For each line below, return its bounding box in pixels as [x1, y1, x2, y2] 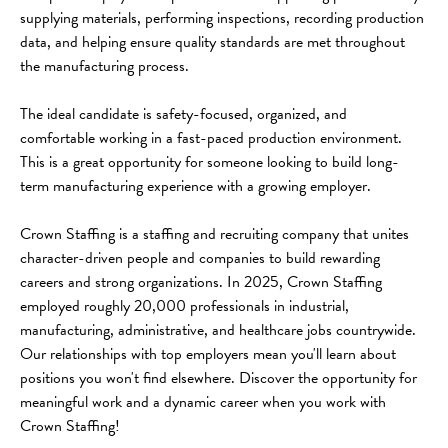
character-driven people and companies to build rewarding [20, 245, 384, 270]
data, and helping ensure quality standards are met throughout [20, 29, 409, 54]
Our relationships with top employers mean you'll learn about [20, 341, 400, 366]
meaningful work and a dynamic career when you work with [20, 389, 390, 414]
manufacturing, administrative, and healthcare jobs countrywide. [20, 317, 420, 342]
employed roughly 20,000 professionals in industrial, [20, 293, 353, 318]
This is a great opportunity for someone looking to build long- [20, 149, 399, 174]
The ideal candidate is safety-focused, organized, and [20, 101, 351, 126]
